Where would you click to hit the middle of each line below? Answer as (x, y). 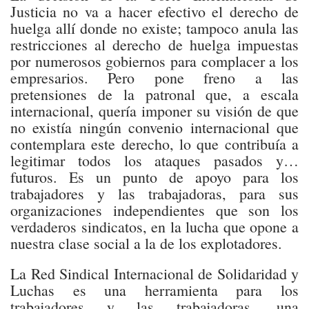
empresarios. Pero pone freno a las (154, 78)
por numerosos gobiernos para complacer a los (154, 61)
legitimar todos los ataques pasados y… (154, 160)
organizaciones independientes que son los (154, 210)
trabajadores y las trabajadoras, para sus (154, 193)
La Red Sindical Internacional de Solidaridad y (154, 273)
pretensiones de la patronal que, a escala (154, 94)
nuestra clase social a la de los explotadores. (146, 243)
